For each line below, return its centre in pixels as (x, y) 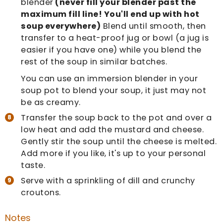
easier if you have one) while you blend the (111, 50)
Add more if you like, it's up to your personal (113, 154)
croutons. (41, 193)
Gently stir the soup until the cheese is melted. (119, 142)
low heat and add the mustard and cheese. (112, 130)
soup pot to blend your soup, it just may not (114, 91)
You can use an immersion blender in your (110, 79)
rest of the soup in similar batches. (94, 62)
